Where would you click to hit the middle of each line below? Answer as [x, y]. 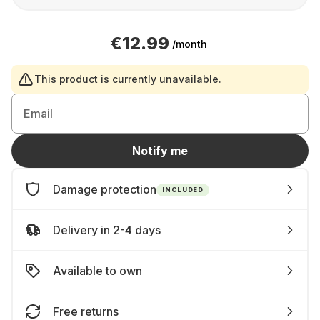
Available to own [97, 271]
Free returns [86, 311]
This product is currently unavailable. [128, 79]
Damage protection [105, 189]
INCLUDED [183, 189]
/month [190, 44]
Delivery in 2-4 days [107, 230]
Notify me [160, 151]
